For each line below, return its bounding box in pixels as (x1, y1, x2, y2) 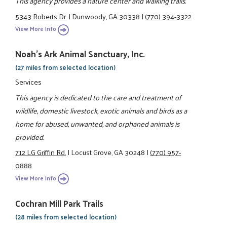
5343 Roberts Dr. (15, 9, 67, 23)
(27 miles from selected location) (15, 61, 116, 73)
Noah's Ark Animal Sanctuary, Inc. (15, 46, 145, 62)
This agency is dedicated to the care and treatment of (15, 90, 181, 104)
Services (15, 75, 42, 89)
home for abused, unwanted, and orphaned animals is (15, 117, 180, 130)
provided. (15, 130, 45, 143)
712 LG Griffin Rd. (15, 145, 66, 159)
